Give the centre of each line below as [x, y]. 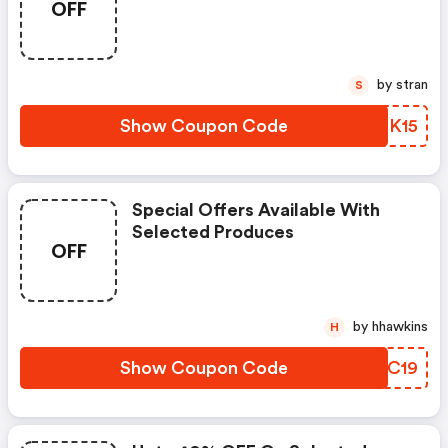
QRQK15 [382, 126]
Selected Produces [213, 232]
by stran [412, 85]
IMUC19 [385, 368]
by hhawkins [400, 327]
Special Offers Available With [256, 210]
